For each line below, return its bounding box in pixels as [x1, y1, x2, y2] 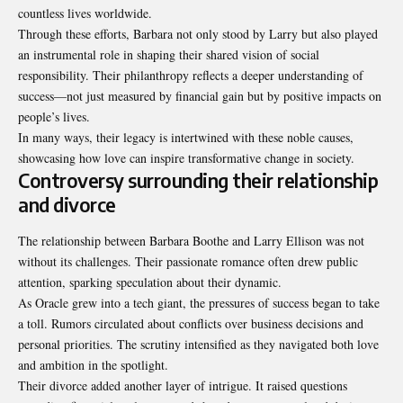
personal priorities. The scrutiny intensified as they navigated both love [18, 335, 379, 353]
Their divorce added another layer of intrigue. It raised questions [18, 376, 347, 394]
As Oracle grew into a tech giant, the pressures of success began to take [18, 293, 380, 311]
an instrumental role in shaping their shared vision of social [18, 46, 319, 64]
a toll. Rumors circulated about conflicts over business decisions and [18, 314, 363, 332]
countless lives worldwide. [18, 4, 152, 22]
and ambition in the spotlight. [18, 355, 168, 373]
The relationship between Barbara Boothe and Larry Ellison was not [18, 231, 364, 249]
